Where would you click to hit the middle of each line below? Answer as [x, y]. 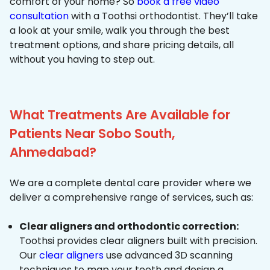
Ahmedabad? [53, 152]
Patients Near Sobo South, [92, 134]
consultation [39, 16]
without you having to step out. [82, 60]
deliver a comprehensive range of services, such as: [131, 198]
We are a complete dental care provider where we [130, 183]
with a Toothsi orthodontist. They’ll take [163, 16]
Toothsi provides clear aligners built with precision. [138, 241]
